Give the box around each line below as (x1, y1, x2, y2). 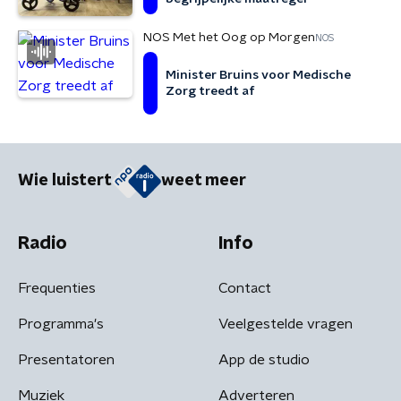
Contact (218, 280, 271, 295)
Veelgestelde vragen (218, 316, 353, 331)
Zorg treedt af (166, 85, 255, 98)
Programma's (18, 316, 104, 331)
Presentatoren (18, 352, 115, 367)
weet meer (161, 173, 246, 190)
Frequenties (18, 280, 96, 295)
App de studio (218, 352, 310, 367)
